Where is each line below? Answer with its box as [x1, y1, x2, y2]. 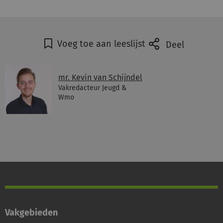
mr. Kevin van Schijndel [58, 73, 142, 82]
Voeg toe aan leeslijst [57, 38, 145, 49]
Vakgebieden [5, 207, 58, 218]
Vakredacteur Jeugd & [58, 84, 126, 92]
